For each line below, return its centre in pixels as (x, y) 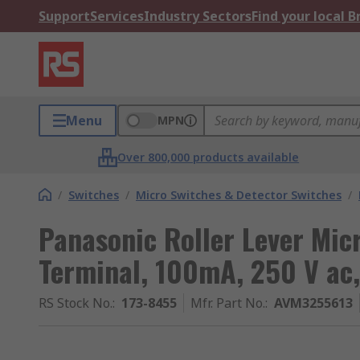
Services (117, 16)
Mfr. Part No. (228, 303)
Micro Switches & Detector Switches (239, 195)
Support (64, 16)
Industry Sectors (198, 16)
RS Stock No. (76, 303)
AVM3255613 (313, 303)
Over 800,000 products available (209, 157)
